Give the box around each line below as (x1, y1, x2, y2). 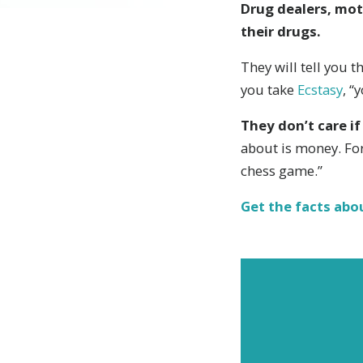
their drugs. (241, 21, 321, 41)
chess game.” (241, 160, 322, 180)
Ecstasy (297, 79, 343, 99)
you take (241, 79, 297, 99)
